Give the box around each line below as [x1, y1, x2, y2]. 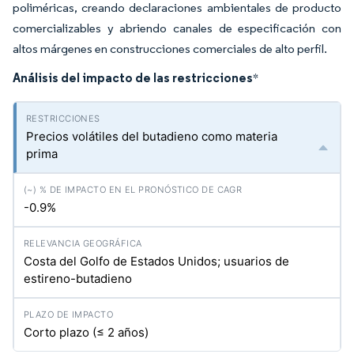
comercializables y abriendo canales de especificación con [13, 21, 341, 36]
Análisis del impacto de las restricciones [13, 70, 253, 85]
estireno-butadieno [24, 271, 132, 286]
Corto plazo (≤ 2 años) [24, 325, 149, 340]
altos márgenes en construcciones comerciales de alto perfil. [13, 41, 330, 56]
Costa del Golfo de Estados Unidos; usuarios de [24, 254, 289, 269]
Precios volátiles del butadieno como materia [26, 129, 277, 144]
